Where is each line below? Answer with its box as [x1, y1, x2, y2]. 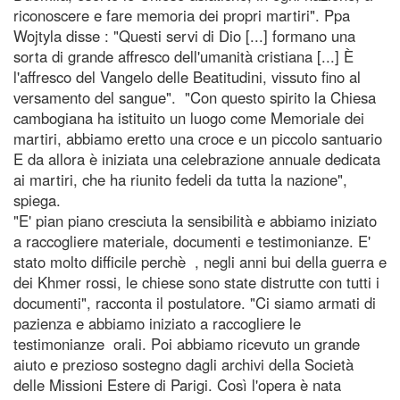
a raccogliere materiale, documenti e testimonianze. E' [13, 229, 371, 252]
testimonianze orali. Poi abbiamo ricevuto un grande [13, 332, 360, 354]
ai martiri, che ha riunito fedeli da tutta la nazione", [13, 168, 347, 190]
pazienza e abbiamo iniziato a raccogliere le [13, 312, 301, 334]
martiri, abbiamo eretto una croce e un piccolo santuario [13, 127, 382, 149]
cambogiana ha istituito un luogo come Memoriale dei [13, 106, 364, 129]
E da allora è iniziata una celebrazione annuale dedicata [13, 147, 380, 170]
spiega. [13, 188, 61, 211]
